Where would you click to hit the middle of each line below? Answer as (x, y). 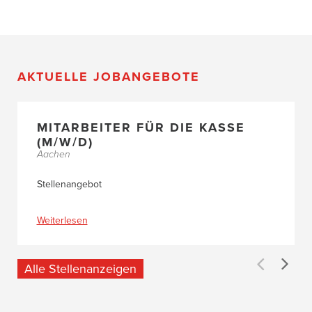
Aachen (53, 155)
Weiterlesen (62, 221)
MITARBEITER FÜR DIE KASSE (141, 128)
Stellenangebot (69, 185)
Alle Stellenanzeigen (80, 268)
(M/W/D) (65, 142)
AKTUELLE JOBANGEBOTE (109, 76)
